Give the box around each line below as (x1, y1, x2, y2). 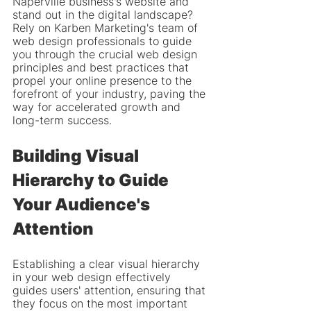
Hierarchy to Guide (12, 170, 172, 190)
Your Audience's (12, 194, 153, 215)
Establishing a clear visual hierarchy (12, 257, 203, 271)
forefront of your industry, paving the (12, 87, 209, 101)
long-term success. (12, 113, 112, 127)
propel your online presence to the (12, 74, 195, 87)
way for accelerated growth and (12, 100, 184, 114)
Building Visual (12, 146, 142, 166)
